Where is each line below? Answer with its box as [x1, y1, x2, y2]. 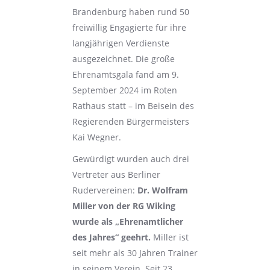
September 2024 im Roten [72, 84, 177, 96]
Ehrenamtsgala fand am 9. [72, 69, 179, 80]
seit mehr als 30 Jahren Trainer [72, 247, 198, 259]
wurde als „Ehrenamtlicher [72, 216, 183, 227]
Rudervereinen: [72, 184, 137, 196]
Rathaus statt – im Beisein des [72, 100, 194, 111]
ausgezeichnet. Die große [72, 53, 175, 64]
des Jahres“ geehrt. [72, 231, 151, 243]
